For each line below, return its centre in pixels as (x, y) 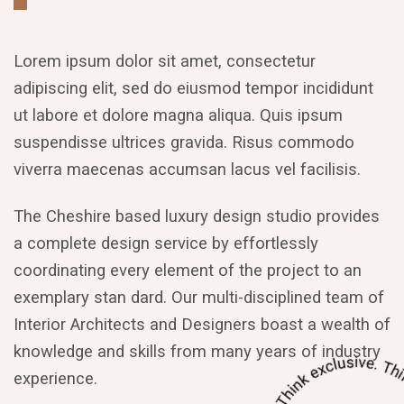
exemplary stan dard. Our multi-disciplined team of (199, 298)
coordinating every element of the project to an (188, 271)
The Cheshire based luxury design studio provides (197, 217)
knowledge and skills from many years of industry (197, 352)
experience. (55, 379)
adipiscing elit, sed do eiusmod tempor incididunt (193, 89)
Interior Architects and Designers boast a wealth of (202, 325)
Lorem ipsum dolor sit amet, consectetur (165, 62)
